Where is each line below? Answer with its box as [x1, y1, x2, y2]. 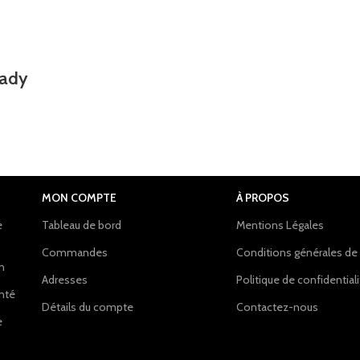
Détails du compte [41, 300, 133, 314]
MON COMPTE [41, 190, 117, 205]
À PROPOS [236, 190, 290, 205]
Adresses [41, 272, 88, 287]
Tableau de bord [41, 218, 121, 232]
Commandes [41, 245, 108, 260]
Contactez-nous [236, 300, 319, 314]
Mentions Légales [236, 218, 325, 232]
